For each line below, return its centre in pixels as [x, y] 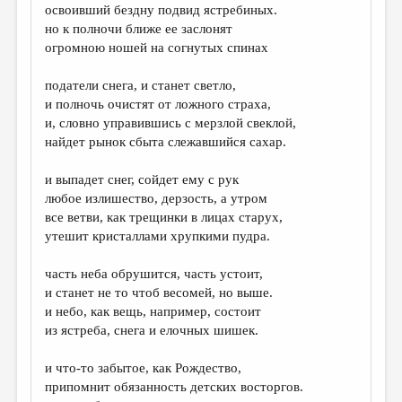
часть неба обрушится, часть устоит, [154, 274]
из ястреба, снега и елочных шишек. [152, 330]
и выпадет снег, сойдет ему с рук [142, 179]
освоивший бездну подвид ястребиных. [162, 10]
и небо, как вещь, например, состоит [153, 311]
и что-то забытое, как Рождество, [144, 368]
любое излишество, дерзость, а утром [157, 198]
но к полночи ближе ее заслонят [139, 29]
